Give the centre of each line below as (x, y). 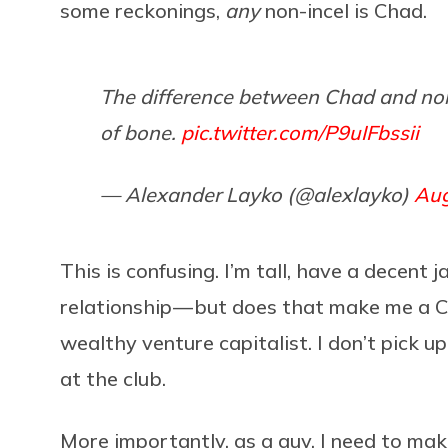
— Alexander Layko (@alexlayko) (257, 194)
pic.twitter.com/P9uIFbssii (300, 132)
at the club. (113, 378)
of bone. (140, 132)
